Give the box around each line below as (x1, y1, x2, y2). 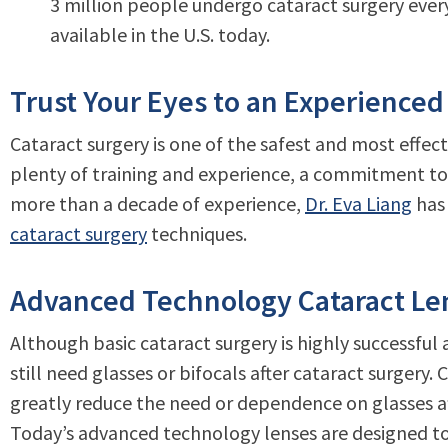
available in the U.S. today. (50, 21, 270, 47)
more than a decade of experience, (10, 190, 305, 216)
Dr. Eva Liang (305, 190, 412, 216)
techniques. (147, 220, 247, 246)
